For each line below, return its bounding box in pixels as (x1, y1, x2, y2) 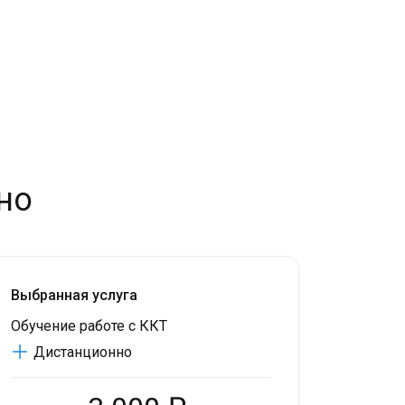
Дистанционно (33, 344, 132, 361)
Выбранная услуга (11, 287, 137, 304)
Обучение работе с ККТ (11, 317, 167, 334)
